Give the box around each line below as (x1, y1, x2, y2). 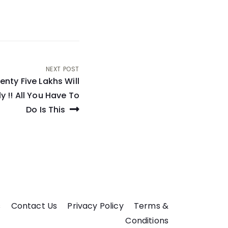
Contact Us (11, 200, 58, 212)
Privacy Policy (67, 200, 124, 212)
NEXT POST (45, 65, 79, 74)
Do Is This (26, 104, 68, 116)
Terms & (133, 200, 168, 212)
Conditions (125, 215, 168, 227)
